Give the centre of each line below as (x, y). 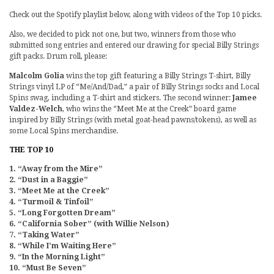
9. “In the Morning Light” (57, 257)
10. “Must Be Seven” (48, 268)
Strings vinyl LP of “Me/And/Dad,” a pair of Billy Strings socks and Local (134, 87)
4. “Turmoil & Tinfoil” (51, 202)
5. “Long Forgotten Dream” (62, 213)
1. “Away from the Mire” (56, 168)
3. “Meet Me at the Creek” (59, 191)
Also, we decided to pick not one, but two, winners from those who (123, 34)
